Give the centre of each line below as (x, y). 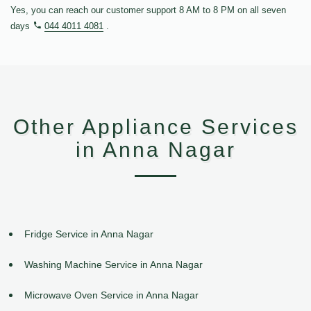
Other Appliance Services (155, 127)
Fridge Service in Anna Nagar (89, 234)
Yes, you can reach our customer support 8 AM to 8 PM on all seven (148, 10)
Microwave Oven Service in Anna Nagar (111, 295)
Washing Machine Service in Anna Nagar (114, 264)
